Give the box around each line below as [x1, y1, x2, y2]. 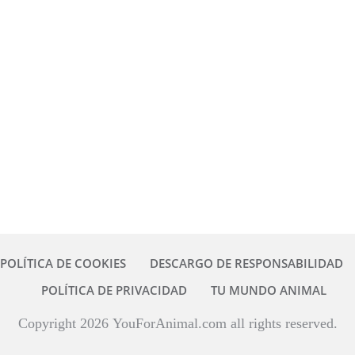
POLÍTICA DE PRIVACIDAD [40, 282, 187, 298]
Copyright [17, 315, 80, 331]
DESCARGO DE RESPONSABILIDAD [149, 255, 343, 271]
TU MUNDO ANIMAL [210, 282, 326, 298]
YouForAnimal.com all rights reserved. [108, 315, 338, 331]
